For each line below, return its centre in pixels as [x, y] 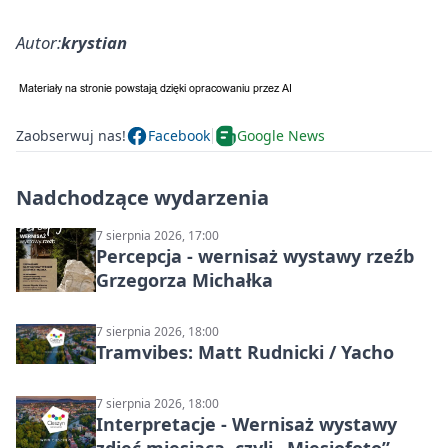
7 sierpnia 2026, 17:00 [157, 235]
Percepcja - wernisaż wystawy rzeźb [255, 255]
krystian [94, 42]
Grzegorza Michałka [184, 279]
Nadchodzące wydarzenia [142, 197]
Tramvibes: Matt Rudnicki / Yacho [245, 351]
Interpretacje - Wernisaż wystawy [246, 423]
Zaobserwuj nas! [71, 136]
